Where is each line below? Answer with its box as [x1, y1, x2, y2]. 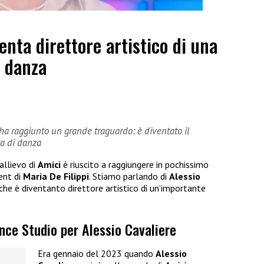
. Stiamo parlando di [89, 170, 169, 183]
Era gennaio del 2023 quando [38, 247, 156, 260]
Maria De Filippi [23, 170, 89, 183]
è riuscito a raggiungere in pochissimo [61, 159, 209, 171]
